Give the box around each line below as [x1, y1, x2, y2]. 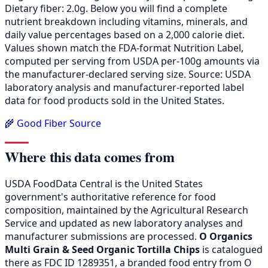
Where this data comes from [5, 145, 175, 167]
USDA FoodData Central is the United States [5, 176, 203, 190]
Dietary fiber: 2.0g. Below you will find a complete [5, 1, 227, 15]
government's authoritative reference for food [5, 190, 216, 203]
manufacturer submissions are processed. [5, 229, 199, 243]
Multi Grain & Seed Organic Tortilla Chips [5, 242, 200, 256]
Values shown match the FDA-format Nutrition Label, [5, 41, 243, 54]
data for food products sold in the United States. [5, 93, 224, 107]
